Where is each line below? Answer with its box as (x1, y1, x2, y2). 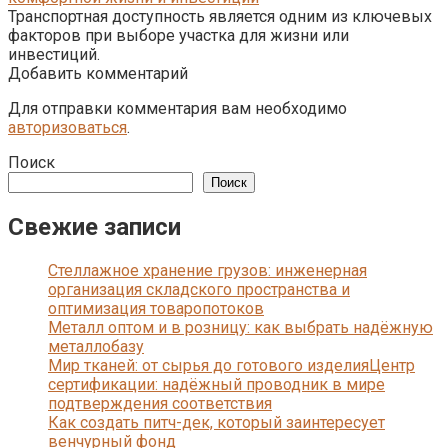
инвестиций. (8, 44, 100, 64)
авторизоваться (8, 117, 127, 137)
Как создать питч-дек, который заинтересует (48, 412, 385, 432)
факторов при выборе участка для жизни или (8, 25, 349, 45)
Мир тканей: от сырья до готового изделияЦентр (48, 355, 415, 375)
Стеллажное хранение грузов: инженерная (48, 260, 367, 280)
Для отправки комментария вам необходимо (8, 98, 347, 118)
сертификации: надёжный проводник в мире (48, 374, 385, 394)
